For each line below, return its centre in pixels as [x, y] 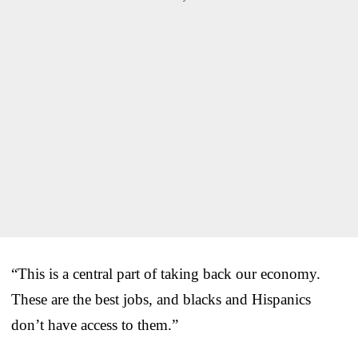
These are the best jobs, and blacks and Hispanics [161, 299]
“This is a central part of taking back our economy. [166, 273]
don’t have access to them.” [95, 324]
